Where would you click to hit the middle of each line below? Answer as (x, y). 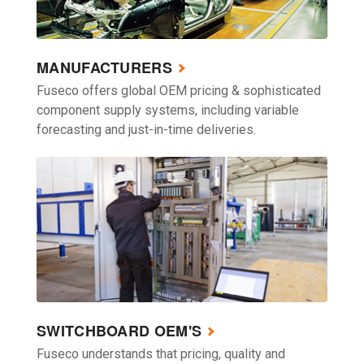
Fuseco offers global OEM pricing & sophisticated (179, 90)
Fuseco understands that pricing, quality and (161, 353)
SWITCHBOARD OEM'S (119, 330)
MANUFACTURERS (104, 67)
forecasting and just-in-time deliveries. (146, 129)
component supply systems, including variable (168, 110)
